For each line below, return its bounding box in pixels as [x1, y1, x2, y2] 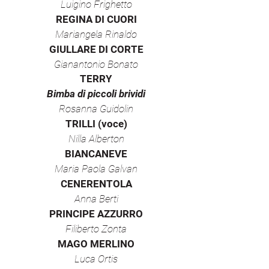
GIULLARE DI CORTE [49, 43, 144, 55]
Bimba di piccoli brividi [47, 88, 145, 100]
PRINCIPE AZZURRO [49, 208, 143, 220]
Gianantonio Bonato [54, 58, 138, 70]
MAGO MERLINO [58, 238, 134, 250]
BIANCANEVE [65, 148, 127, 160]
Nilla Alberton [68, 133, 124, 145]
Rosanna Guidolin [59, 103, 133, 115]
